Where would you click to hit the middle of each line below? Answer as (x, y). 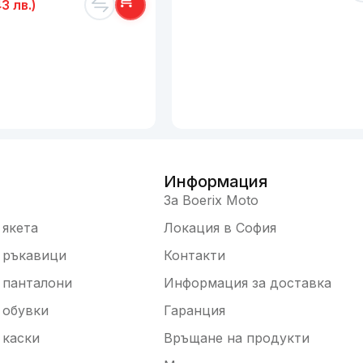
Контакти (194, 255)
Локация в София (220, 227)
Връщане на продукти (237, 337)
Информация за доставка (248, 282)
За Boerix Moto (211, 200)
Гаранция (194, 310)
